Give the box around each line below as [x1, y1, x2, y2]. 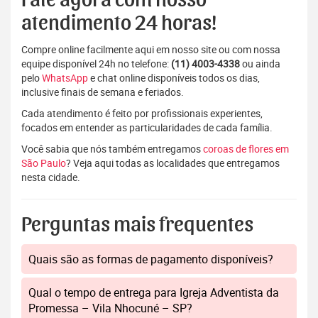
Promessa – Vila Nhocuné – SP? [28, 300, 192, 317]
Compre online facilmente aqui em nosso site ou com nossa [21, 43, 280, 57]
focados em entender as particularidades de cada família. [21, 121, 273, 135]
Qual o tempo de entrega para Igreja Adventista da [28, 285, 279, 301]
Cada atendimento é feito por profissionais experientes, [21, 106, 263, 121]
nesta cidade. [21, 170, 80, 185]
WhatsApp [42, 71, 88, 85]
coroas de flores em [203, 142, 289, 156]
